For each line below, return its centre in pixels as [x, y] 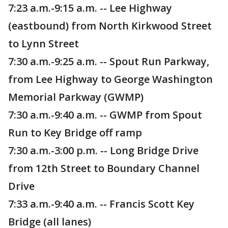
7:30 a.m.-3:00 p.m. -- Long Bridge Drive [103, 151]
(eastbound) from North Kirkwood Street [110, 26]
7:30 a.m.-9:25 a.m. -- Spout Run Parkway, [109, 62]
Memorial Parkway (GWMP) [76, 97]
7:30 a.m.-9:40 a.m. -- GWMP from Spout [105, 115]
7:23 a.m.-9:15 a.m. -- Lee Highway [90, 8]
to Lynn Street [44, 44]
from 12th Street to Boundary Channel [104, 168]
